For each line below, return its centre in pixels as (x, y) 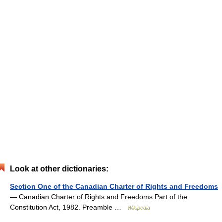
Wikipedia (139, 208)
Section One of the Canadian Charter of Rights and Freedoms (114, 186)
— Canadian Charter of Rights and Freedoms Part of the (99, 197)
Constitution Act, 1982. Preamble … (69, 207)
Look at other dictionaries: (59, 169)
